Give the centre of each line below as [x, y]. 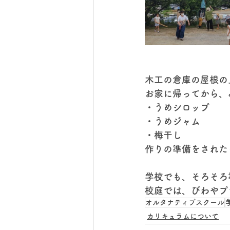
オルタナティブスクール [185, 202]
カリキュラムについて [183, 216]
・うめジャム [172, 121]
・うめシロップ [177, 107]
